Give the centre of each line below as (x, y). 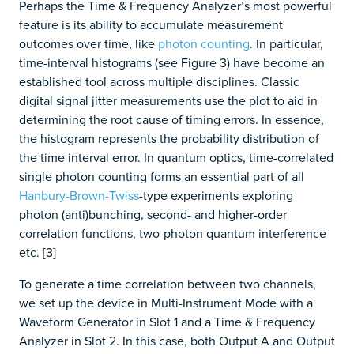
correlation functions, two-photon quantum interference (173, 233)
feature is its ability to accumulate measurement (151, 24)
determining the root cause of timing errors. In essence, (171, 119)
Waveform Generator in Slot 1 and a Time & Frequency (167, 321)
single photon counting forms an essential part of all (162, 176)
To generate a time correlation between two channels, (168, 283)
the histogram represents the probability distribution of (169, 138)
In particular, (290, 43)
